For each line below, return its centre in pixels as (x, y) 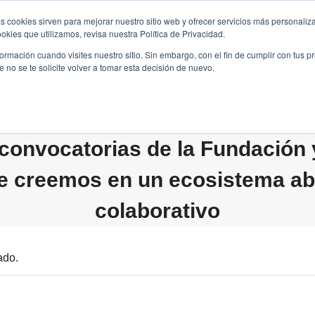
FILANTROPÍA (94, 39)
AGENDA (260, 39)
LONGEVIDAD (188, 39)
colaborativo (157, 211)
